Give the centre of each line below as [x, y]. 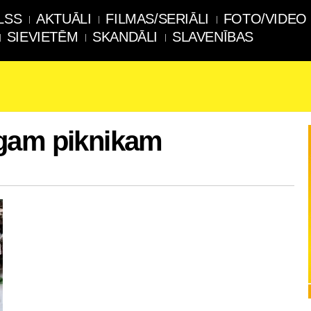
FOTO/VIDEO [265, 19]
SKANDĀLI [125, 37]
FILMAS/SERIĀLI [157, 19]
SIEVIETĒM [42, 37]
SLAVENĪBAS [213, 37]
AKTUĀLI [64, 19]
